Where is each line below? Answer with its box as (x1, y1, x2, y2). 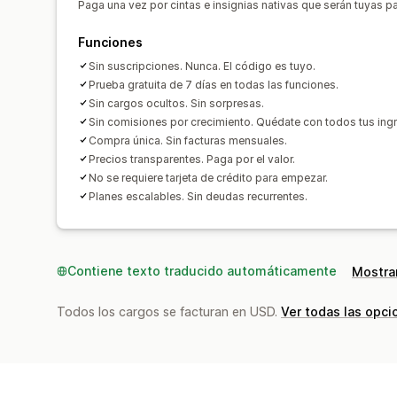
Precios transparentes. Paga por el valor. (89, 152, 295, 166)
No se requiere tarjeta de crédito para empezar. (89, 170, 328, 184)
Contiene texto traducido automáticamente (67, 262, 337, 278)
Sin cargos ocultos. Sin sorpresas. (89, 96, 264, 110)
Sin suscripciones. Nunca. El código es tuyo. (89, 58, 315, 73)
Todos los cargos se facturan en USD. (57, 303, 281, 319)
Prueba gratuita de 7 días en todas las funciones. (89, 77, 339, 91)
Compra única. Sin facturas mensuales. (89, 133, 287, 147)
